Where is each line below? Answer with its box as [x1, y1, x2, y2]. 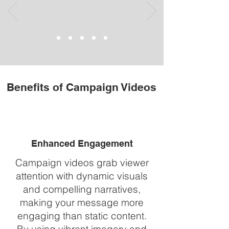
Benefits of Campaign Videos [7, 81, 156, 94]
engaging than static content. [17, 210, 147, 222]
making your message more [20, 196, 144, 209]
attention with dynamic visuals [16, 170, 148, 182]
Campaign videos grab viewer [15, 156, 149, 169]
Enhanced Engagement [31, 138, 133, 149]
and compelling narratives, [23, 183, 141, 195]
